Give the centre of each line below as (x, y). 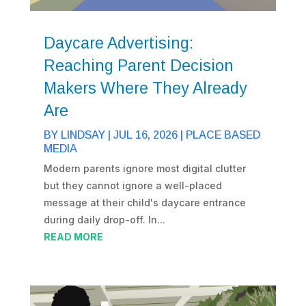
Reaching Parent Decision (138, 66)
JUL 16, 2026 (145, 135)
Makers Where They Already (145, 88)
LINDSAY (83, 135)
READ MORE (73, 237)
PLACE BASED (223, 135)
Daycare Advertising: (118, 43)
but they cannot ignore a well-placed (133, 186)
